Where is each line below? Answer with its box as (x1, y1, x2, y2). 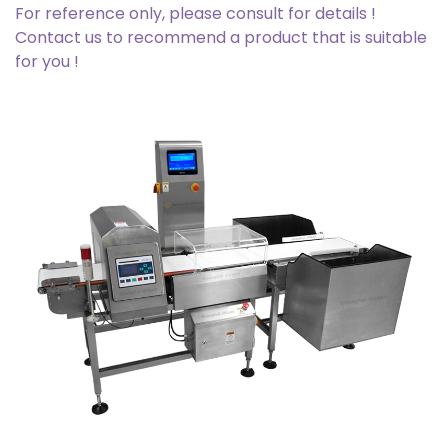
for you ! (15, 50, 79, 74)
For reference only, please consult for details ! (15, 2, 376, 26)
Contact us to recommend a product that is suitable (15, 26, 427, 50)
